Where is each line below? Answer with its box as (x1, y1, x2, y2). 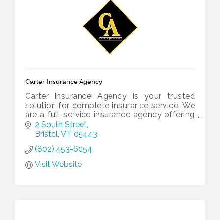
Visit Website (35, 159, 82, 169)
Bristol (35, 129, 58, 138)
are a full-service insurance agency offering (25, 110, 195, 119)
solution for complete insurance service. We (25, 101, 195, 110)
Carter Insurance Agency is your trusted (25, 91, 195, 101)
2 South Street (35, 119, 87, 129)
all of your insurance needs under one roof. (25, 119, 189, 129)
